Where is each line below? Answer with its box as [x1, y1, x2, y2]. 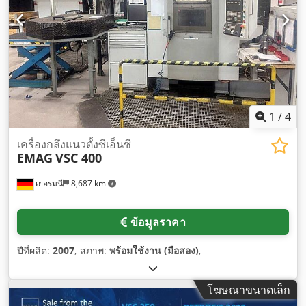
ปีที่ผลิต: [17, 243, 53, 257]
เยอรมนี [33, 177, 63, 189]
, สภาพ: [74, 243, 109, 257]
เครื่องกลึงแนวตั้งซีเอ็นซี [17, 136, 131, 152]
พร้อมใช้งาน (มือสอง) [109, 243, 199, 257]
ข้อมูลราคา [130, 214, 186, 229]
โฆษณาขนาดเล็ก [207, 281, 290, 297]
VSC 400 [55, 149, 102, 166]
